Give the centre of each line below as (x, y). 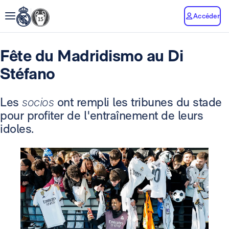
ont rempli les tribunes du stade (139, 102)
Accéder (207, 16)
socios (40, 102)
